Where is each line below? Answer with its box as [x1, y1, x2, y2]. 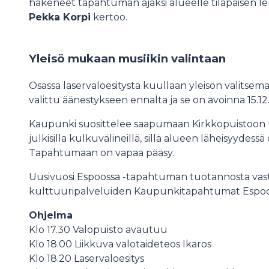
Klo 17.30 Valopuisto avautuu [29, 223, 168, 235]
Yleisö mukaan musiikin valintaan [29, 52, 226, 66]
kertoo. [91, 11, 127, 23]
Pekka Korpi [29, 11, 91, 23]
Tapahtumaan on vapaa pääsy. [29, 147, 174, 159]
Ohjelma [29, 209, 73, 221]
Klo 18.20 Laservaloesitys [29, 252, 144, 264]
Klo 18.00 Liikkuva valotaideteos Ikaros [29, 238, 211, 250]
